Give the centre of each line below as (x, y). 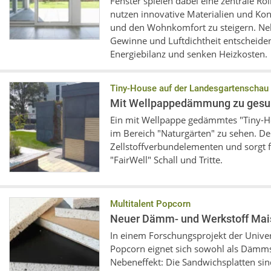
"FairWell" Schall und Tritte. (166, 160)
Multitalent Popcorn (150, 204)
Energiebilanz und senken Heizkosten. (189, 54)
